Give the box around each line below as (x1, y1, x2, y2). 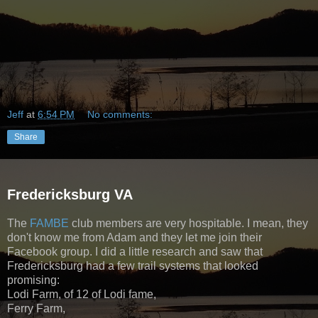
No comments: (87, 108, 153, 120)
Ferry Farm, (7, 302, 65, 315)
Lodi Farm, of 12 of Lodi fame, (7, 288, 156, 301)
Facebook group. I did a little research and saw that (7, 246, 263, 258)
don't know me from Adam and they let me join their (7, 231, 262, 244)
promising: (7, 274, 60, 287)
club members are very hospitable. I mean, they (72, 217, 308, 230)
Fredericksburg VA (7, 186, 133, 202)
